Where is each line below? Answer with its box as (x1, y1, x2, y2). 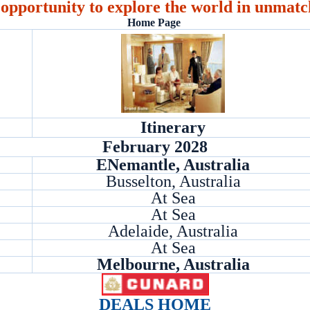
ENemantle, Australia (96, 156, 250, 174)
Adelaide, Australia (108, 222, 238, 240)
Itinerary (140, 118, 206, 136)
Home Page (127, 17, 181, 28)
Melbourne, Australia (96, 255, 250, 273)
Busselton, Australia (105, 172, 241, 190)
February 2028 (102, 138, 208, 156)
